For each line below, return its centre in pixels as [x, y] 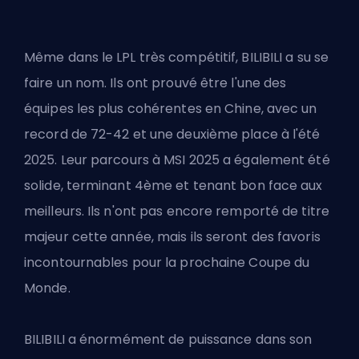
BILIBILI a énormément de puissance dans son [168, 339]
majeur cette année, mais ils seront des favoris [172, 236]
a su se [307, 57]
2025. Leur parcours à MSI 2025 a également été [177, 159]
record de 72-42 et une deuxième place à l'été [172, 134]
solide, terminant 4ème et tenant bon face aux [173, 185]
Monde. [47, 288]
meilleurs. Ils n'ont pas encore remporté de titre [177, 211]
